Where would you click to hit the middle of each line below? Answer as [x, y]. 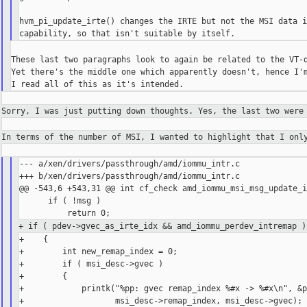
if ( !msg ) [60, 201]
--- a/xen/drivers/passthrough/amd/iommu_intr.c [130, 164]
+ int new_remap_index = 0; [99, 252]
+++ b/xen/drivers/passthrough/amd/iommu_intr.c [130, 176]
